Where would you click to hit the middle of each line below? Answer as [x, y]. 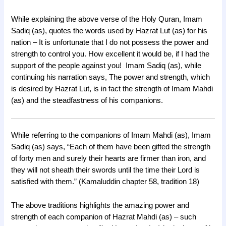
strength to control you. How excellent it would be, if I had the [110, 54]
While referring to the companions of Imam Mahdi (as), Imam [111, 135]
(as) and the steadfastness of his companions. [87, 101]
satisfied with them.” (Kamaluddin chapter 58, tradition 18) [105, 182]
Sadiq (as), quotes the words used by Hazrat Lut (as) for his [109, 31]
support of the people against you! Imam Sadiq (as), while [106, 66]
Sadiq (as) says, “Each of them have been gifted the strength [111, 147]
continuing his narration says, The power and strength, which [111, 77]
